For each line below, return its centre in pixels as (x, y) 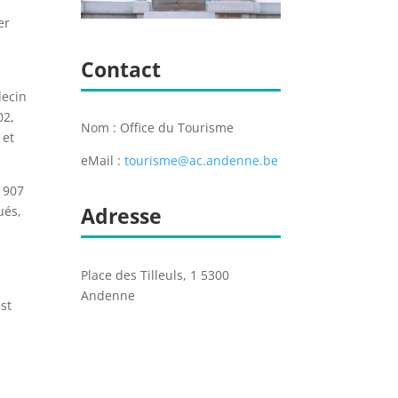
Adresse (121, 216)
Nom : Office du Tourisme (157, 128)
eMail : (102, 161)
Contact (120, 69)
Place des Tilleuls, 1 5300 (155, 275)
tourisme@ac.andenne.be (201, 161)
